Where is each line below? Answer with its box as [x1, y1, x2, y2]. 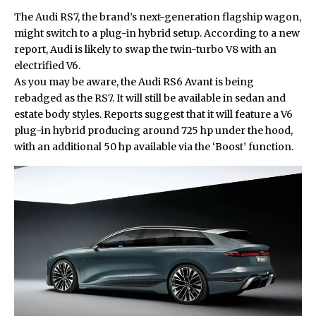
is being [213, 75, 254, 88]
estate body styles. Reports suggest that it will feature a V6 [14, 107, 293, 121]
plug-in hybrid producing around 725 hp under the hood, [14, 123, 293, 137]
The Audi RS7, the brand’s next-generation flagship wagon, [14, 10, 301, 23]
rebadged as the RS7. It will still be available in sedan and [14, 91, 286, 104]
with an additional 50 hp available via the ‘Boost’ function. [14, 140, 293, 153]
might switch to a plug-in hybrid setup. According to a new [14, 26, 300, 39]
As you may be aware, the [14, 75, 138, 88]
